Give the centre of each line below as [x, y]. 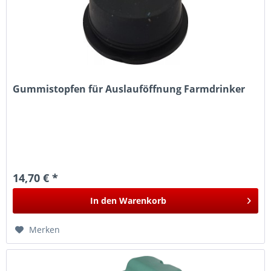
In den [104, 201]
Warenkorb [143, 201]
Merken [45, 230]
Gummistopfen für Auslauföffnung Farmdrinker [129, 89]
